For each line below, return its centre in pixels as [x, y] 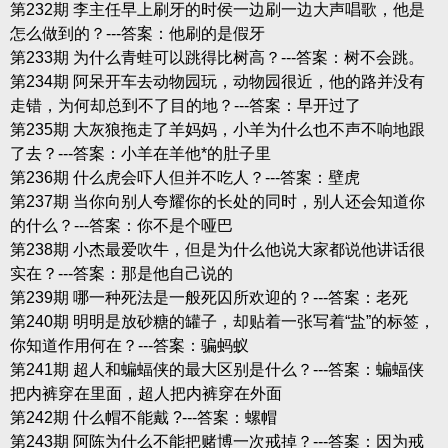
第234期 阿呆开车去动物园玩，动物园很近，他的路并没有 [217, 81]
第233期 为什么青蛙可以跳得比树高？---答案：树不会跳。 [216, 57]
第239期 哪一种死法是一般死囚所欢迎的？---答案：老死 [208, 297]
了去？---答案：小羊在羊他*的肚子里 [140, 153]
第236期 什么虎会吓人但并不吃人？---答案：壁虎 [184, 177]
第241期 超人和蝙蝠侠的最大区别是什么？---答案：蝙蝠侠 [216, 369]
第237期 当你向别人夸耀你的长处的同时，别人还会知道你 [217, 201]
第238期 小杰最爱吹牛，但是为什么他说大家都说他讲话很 [217, 249]
